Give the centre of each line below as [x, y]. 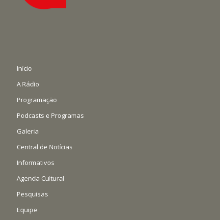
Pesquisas [32, 194]
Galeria [27, 131]
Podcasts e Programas [50, 115]
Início [24, 68]
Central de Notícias [44, 147]
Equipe [27, 209]
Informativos [35, 162]
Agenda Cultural [40, 178]
